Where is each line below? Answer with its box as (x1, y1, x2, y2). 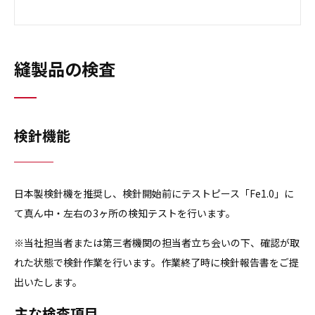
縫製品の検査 (14, 56, 115, 82)
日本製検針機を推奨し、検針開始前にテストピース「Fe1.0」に (14, 186, 294, 201)
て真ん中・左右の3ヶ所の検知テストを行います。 (14, 206, 236, 221)
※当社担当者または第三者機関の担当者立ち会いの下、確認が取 (14, 236, 300, 250)
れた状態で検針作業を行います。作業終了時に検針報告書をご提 (14, 255, 299, 270)
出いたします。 (14, 275, 82, 290)
